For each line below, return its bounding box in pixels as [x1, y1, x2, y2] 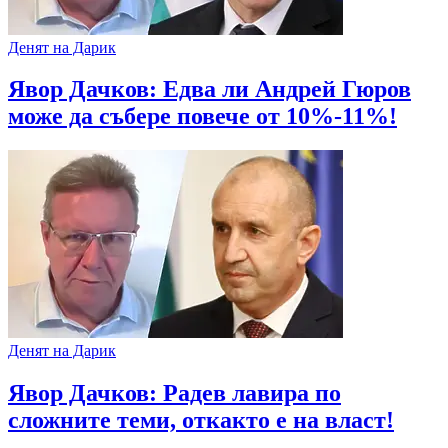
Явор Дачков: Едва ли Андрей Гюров [8, 76, 411, 103]
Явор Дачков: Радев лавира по [8, 380, 341, 407]
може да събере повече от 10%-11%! [8, 103, 397, 130]
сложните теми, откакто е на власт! [8, 407, 394, 434]
